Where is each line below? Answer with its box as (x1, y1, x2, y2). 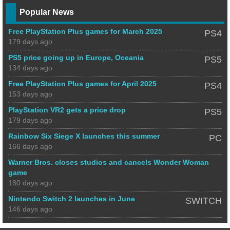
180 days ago (8, 179, 52, 187)
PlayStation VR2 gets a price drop (8, 106, 126, 114)
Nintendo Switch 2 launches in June (8, 195, 135, 203)
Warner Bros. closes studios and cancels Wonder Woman (8, 158, 209, 166)
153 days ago (8, 90, 52, 98)
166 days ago (8, 142, 52, 150)
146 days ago (8, 205, 52, 213)
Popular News (20, 7, 74, 16)
